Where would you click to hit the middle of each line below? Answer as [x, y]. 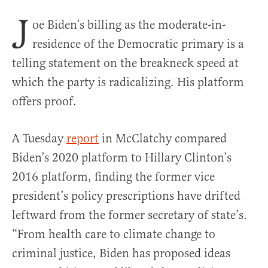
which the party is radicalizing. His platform [128, 83]
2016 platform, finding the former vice [113, 177]
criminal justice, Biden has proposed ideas [121, 254]
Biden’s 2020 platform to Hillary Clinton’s [122, 158]
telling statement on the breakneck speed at [125, 63]
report [83, 139]
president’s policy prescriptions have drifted [126, 196]
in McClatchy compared [163, 139]
